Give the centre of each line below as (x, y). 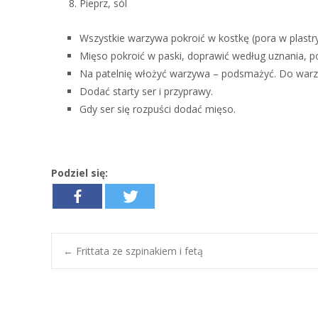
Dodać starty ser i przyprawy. (146, 91)
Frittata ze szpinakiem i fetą (138, 251)
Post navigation (185, 287)
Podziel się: (79, 173)
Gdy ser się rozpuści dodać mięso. (158, 109)
